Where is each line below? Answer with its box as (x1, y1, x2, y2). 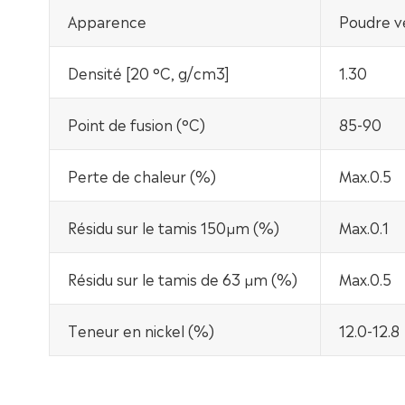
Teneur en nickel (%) (67, 319, 214, 342)
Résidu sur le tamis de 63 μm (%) (67, 268, 297, 290)
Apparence (67, 10, 146, 33)
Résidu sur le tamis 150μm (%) (67, 216, 279, 239)
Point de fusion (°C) (67, 113, 205, 136)
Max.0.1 (338, 216, 389, 239)
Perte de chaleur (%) (67, 165, 216, 187)
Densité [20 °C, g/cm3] (67, 61, 230, 84)
